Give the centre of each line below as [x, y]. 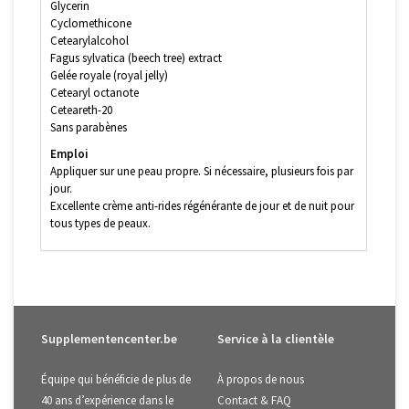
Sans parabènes [89, 127]
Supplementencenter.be [109, 338]
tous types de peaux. [100, 223]
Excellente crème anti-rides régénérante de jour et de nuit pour [202, 205]
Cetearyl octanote [94, 92]
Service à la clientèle [276, 338]
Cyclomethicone [91, 23]
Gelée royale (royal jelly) [109, 75]
